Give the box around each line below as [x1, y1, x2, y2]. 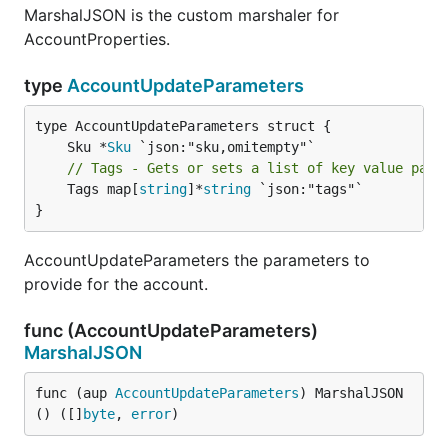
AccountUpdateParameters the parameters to [24, 250, 370, 270]
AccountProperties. [24, 29, 170, 49]
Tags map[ [67, 181, 139, 197]
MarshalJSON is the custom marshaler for [24, 5, 339, 25]
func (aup [35, 385, 115, 401]
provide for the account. [24, 274, 208, 294]
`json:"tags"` [251, 181, 363, 197]
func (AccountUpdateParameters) [24, 320, 318, 341]
